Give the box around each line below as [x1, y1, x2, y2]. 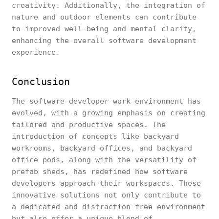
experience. [12, 48, 60, 57]
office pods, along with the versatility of [12, 155, 197, 164]
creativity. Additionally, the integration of [12, 1, 205, 10]
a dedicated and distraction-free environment [12, 202, 205, 211]
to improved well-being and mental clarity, [12, 24, 197, 33]
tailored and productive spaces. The [12, 120, 166, 129]
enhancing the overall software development [12, 36, 197, 45]
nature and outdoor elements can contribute [12, 13, 197, 22]
